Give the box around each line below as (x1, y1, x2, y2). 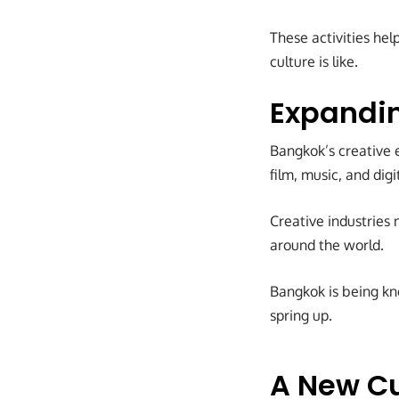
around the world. (270, 236, 384, 255)
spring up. (270, 306, 332, 325)
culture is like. (270, 53, 358, 71)
